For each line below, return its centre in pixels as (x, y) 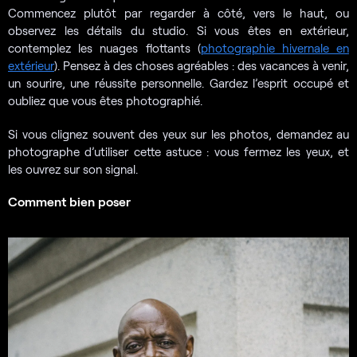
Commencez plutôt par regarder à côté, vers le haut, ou (178, 13)
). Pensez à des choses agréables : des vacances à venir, (202, 66)
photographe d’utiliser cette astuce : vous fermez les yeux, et (178, 152)
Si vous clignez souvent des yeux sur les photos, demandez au (178, 134)
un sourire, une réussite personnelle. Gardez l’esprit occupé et (178, 83)
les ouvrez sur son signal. (73, 169)
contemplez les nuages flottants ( (104, 48)
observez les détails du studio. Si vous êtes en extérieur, (178, 31)
